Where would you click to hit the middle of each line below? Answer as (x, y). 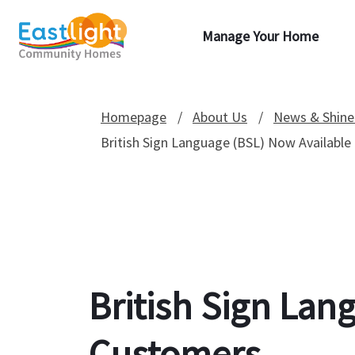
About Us (219, 117)
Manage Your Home (260, 36)
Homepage (133, 117)
